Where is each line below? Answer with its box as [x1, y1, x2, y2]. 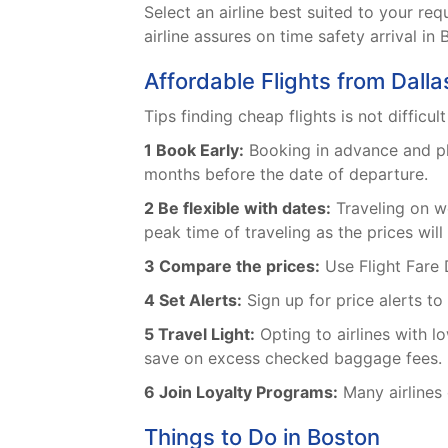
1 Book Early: [144, 140, 244, 161]
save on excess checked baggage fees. [144, 348, 442, 369]
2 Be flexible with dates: [144, 198, 331, 219]
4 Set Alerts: [144, 290, 242, 311]
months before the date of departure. [144, 164, 428, 185]
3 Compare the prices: [144, 256, 320, 277]
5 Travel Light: [144, 324, 255, 345]
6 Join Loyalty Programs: [144, 382, 338, 403]
